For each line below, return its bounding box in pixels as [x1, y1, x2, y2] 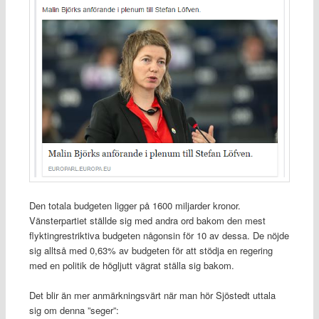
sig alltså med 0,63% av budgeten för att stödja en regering [28, 243, 273, 257]
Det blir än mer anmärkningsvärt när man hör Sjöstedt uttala [28, 288, 276, 302]
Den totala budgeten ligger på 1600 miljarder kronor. [28, 198, 241, 212]
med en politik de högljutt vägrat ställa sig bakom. [28, 258, 234, 272]
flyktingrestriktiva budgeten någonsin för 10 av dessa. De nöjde [28, 228, 289, 242]
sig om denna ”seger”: [28, 303, 119, 317]
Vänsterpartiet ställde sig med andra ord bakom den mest [28, 213, 266, 227]
